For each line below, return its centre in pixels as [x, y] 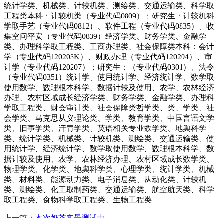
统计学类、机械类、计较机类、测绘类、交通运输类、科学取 [109, 5]
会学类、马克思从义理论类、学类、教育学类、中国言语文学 [109, 118]
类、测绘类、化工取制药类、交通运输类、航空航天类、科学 [109, 189]
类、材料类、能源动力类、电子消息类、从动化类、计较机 [105, 179]
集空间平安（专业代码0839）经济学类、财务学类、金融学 [105, 36]
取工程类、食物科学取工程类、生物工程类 [78, 200]
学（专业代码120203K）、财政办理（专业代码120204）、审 [108, 56]
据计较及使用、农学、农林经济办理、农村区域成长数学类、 [109, 159]
